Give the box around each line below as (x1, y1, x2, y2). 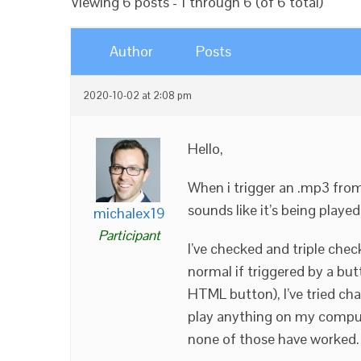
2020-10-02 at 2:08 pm (83, 89, 192, 102)
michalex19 (93, 204, 165, 222)
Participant (98, 226, 160, 244)
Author (110, 42, 153, 60)
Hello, (188, 139, 223, 158)
